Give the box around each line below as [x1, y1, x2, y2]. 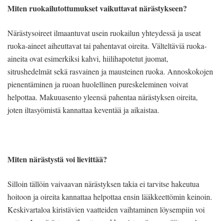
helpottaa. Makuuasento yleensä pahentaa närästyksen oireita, [7, 91, 198, 102]
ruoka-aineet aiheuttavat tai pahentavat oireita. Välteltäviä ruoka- [7, 40, 207, 51]
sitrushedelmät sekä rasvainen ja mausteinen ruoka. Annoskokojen [7, 66, 213, 76]
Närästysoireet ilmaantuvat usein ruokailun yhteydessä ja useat [7, 27, 201, 38]
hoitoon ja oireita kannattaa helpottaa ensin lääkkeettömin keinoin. [7, 191, 212, 202]
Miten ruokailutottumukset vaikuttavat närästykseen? [7, 2, 187, 14]
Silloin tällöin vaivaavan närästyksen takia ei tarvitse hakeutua [7, 178, 199, 189]
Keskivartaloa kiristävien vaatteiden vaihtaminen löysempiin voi [7, 204, 205, 215]
